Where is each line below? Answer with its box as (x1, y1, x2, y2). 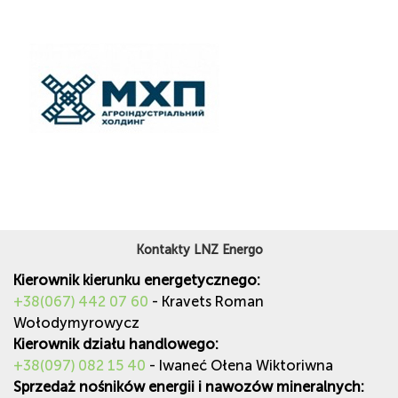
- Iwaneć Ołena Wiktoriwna (146, 357, 333, 375)
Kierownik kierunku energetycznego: (13, 272, 260, 290)
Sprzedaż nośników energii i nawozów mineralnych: (13, 378, 364, 396)
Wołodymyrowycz (13, 314, 139, 332)
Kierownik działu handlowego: (13, 336, 219, 354)
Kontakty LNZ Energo (135, 242, 263, 259)
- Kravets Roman (148, 293, 264, 311)
